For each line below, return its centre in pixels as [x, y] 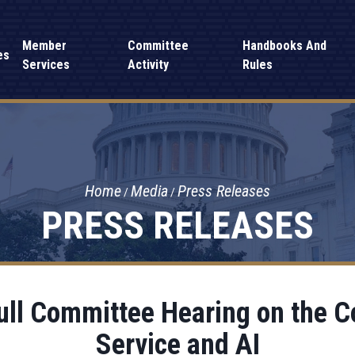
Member [45, 46]
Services [46, 65]
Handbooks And [284, 46]
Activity [148, 65]
